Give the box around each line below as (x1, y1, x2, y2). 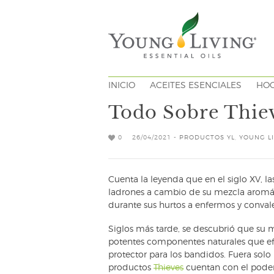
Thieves (154, 264, 183, 272)
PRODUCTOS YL (179, 135, 235, 141)
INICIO (108, 81, 135, 90)
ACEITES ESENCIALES (150, 81, 242, 90)
